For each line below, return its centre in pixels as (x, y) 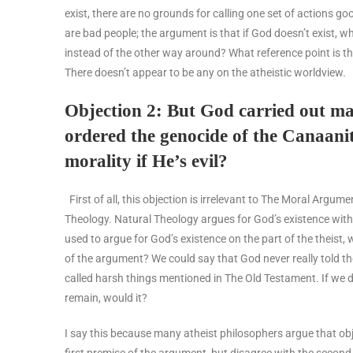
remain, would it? (106, 297)
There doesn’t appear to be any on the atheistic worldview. (205, 72)
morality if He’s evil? (146, 161)
